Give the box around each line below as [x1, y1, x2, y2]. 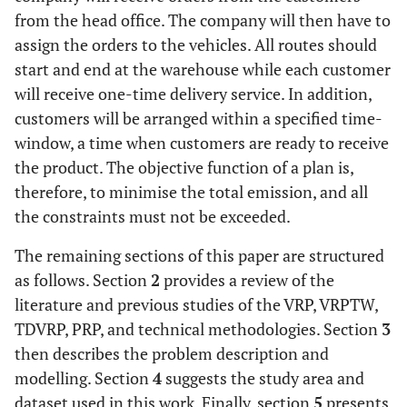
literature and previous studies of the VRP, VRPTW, [15, 293, 378, 315]
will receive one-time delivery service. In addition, [15, 83, 372, 104]
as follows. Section [15, 269, 151, 291]
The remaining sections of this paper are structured [15, 244, 384, 266]
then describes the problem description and [15, 342, 329, 364]
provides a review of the [160, 269, 334, 291]
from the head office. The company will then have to [15, 9, 391, 31]
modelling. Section [15, 367, 153, 389]
